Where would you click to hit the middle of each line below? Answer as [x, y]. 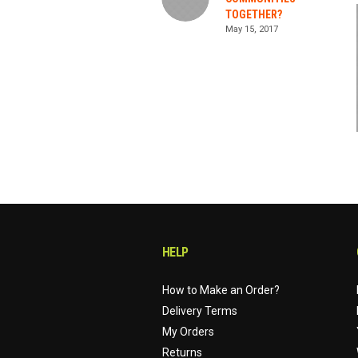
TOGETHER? [254, 14]
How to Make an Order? [221, 290]
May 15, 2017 [252, 29]
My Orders [188, 332]
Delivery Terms [199, 311]
